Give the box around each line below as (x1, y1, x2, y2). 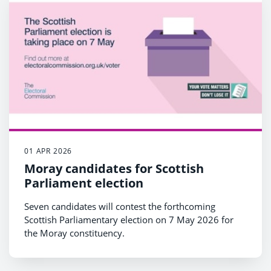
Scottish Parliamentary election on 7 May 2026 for (24, 213, 233, 226)
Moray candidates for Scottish (24, 160, 204, 177)
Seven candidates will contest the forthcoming (24, 200, 215, 212)
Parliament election (24, 174, 143, 191)
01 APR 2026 (24, 145, 73, 156)
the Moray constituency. (24, 226, 125, 239)
